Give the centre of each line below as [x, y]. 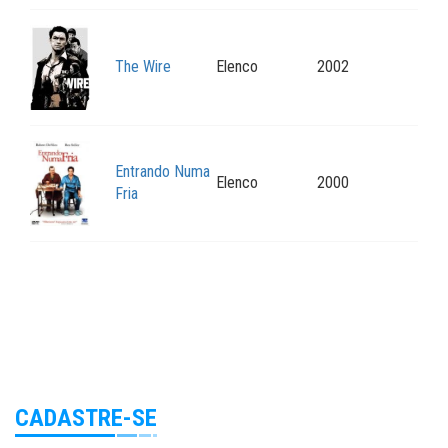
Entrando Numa [162, 172]
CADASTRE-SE [86, 418]
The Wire [143, 67]
